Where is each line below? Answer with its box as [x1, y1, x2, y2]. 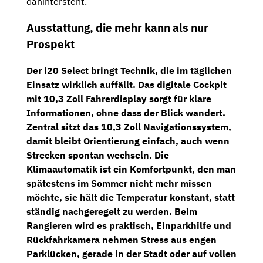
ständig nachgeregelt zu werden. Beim [26, 205, 197, 217]
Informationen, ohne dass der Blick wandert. [26, 106, 225, 119]
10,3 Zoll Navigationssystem [101, 120, 228, 133]
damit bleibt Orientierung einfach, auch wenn [26, 134, 230, 147]
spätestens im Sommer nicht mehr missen [26, 177, 212, 189]
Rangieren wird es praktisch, [26, 219, 156, 231]
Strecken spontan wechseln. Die [26, 149, 169, 161]
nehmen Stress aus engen [100, 233, 217, 245]
